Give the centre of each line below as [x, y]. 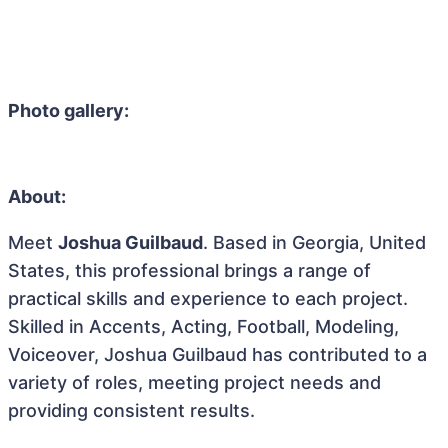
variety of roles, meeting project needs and [194, 382]
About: [37, 196]
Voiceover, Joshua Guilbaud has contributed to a [217, 354]
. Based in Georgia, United [314, 242]
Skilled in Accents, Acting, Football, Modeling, [203, 326]
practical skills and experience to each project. [208, 298]
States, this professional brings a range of [189, 270]
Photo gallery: [68, 110]
